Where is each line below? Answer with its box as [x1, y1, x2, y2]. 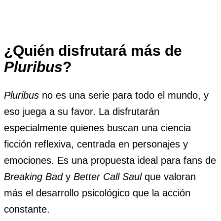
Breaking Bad [4, 171, 63, 183]
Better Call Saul [74, 171, 142, 183]
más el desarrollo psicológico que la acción [4, 187, 190, 199]
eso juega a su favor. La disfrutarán [4, 106, 159, 117]
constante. [4, 204, 50, 215]
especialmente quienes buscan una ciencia [4, 122, 191, 134]
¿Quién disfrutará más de [4, 42, 182, 59]
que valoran [142, 171, 196, 183]
